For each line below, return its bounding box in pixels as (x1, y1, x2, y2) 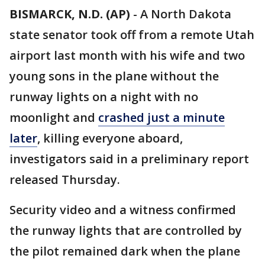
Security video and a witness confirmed (9, 202, 236, 218)
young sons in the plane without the (9, 68, 219, 84)
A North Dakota (140, 6, 231, 22)
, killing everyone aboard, (37, 130, 183, 146)
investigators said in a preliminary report (9, 151, 249, 167)
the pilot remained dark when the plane (9, 243, 240, 259)
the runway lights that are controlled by (9, 222, 242, 238)
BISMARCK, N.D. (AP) (9, 6, 130, 22)
